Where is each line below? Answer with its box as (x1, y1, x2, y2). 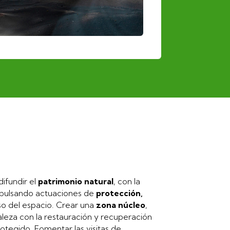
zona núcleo (95, 199, 145, 210)
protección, (95, 187, 143, 198)
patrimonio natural (37, 176, 113, 186)
